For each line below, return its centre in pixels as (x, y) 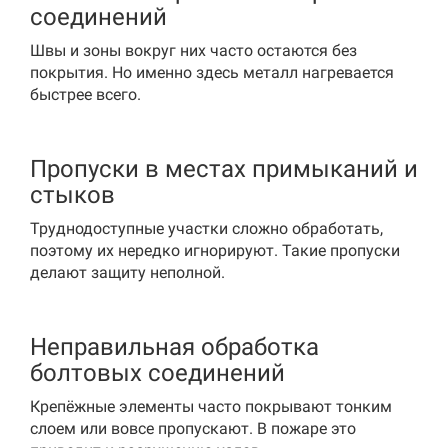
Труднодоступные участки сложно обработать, (206, 228)
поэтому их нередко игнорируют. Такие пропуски (215, 250)
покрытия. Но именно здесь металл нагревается (212, 72)
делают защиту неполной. (127, 272)
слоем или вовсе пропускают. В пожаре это (193, 428)
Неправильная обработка (174, 347)
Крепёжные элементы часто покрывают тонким (211, 406)
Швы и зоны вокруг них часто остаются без (193, 50)
